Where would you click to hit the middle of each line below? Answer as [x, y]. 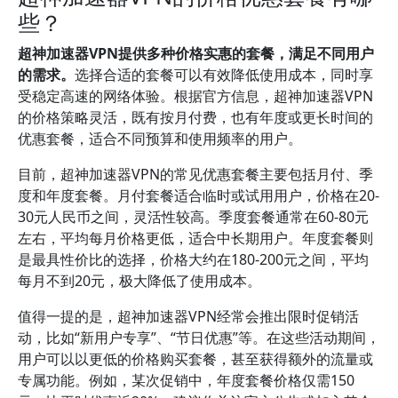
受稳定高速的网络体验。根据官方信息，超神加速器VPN [195, 96]
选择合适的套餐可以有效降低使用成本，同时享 [224, 75]
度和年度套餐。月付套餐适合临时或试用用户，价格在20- [199, 195]
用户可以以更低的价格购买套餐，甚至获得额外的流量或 [195, 359]
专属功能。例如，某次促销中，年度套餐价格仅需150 [186, 380]
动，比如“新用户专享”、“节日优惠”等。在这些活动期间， [199, 338]
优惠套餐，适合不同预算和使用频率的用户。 [160, 139]
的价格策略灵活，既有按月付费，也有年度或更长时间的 [195, 117]
